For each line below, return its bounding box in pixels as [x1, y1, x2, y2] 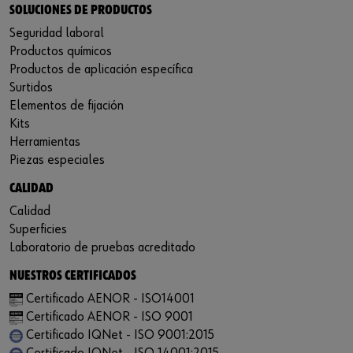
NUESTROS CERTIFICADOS [9, 269, 136, 284]
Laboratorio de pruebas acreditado [9, 241, 195, 255]
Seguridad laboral [9, 27, 104, 41]
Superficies [9, 223, 67, 237]
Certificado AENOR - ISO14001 [26, 292, 195, 307]
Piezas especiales [9, 154, 105, 168]
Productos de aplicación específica [9, 63, 193, 77]
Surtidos [9, 81, 53, 95]
